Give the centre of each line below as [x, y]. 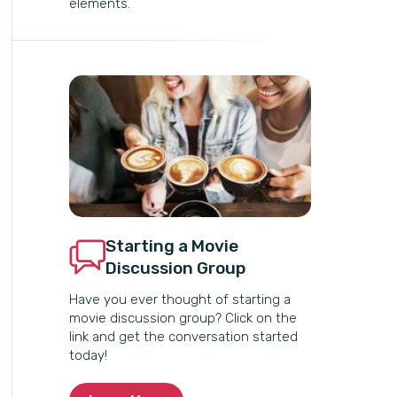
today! [89, 355]
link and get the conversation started [184, 337]
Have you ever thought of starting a [180, 300]
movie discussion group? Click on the [183, 318]
